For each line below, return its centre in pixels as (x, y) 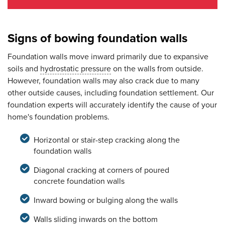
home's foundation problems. (59, 117)
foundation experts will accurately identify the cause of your (112, 105)
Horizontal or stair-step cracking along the (106, 140)
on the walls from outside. (157, 69)
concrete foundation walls (79, 182)
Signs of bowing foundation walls (97, 39)
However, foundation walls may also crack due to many (103, 81)
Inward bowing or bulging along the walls (105, 201)
